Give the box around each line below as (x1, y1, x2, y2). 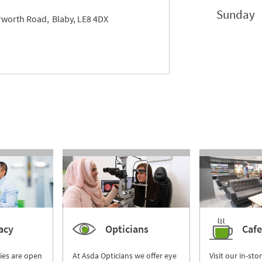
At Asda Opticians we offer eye (73, 250, 177, 261)
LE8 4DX (77, 13, 108, 25)
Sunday (216, 6, 255, 22)
